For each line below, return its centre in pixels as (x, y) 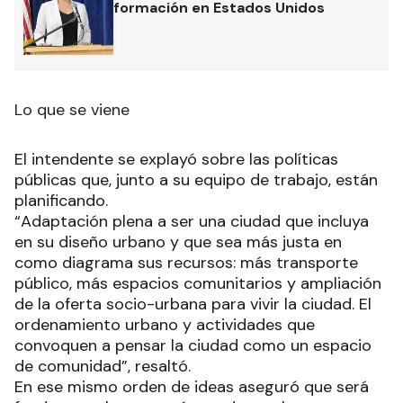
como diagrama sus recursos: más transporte (186, 263)
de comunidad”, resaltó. (103, 367)
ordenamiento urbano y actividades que (165, 325)
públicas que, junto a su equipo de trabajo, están (196, 180)
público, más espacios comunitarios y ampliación (198, 284)
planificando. (61, 201)
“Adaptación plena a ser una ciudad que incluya (192, 222)
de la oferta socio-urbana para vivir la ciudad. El (193, 304)
